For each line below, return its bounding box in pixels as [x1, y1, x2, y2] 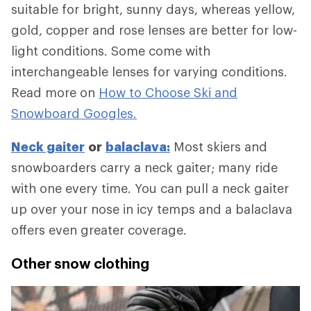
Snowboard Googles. [11, 106, 137, 121]
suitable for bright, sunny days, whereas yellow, [11, 1, 295, 17]
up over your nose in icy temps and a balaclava [11, 201, 292, 217]
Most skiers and [170, 139, 267, 155]
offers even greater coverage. [11, 222, 187, 238]
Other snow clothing [11, 255, 149, 272]
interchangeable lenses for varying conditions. [11, 64, 287, 80]
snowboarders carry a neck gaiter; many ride [11, 160, 278, 176]
